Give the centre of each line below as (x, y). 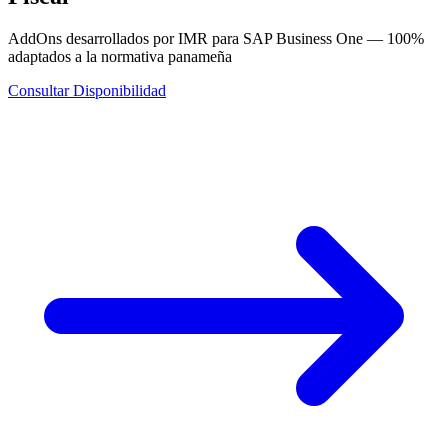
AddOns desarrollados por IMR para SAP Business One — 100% (216, 38)
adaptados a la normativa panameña (120, 56)
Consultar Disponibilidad (87, 90)
